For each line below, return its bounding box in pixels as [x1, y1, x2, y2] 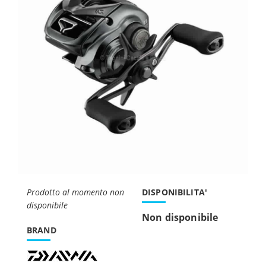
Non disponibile [142, 211, 218, 224]
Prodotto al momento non [27, 186, 124, 198]
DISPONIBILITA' [142, 186, 207, 198]
